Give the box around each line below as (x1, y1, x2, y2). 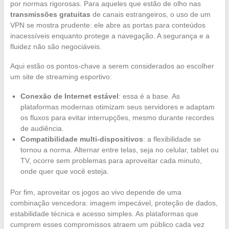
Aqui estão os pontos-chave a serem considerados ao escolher (10, 61, 214, 70)
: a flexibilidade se (143, 134, 201, 143)
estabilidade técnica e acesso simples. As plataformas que (10, 209, 198, 218)
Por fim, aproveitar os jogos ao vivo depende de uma (10, 188, 181, 196)
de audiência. (20, 124, 64, 132)
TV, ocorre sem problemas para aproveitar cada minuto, (20, 156, 202, 165)
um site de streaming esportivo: (10, 72, 112, 81)
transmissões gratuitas (10, 10, 90, 18)
